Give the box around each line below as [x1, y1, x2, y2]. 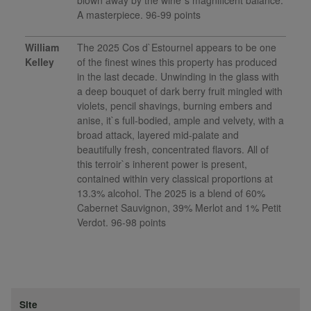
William [25, 40, 59, 55]
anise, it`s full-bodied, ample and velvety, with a [77, 113, 285, 128]
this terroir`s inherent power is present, [77, 157, 248, 171]
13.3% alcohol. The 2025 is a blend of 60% [77, 186, 266, 201]
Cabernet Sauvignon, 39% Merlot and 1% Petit [77, 201, 282, 215]
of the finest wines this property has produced [77, 55, 278, 69]
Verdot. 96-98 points [77, 215, 167, 230]
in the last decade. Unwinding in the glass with [77, 69, 280, 84]
